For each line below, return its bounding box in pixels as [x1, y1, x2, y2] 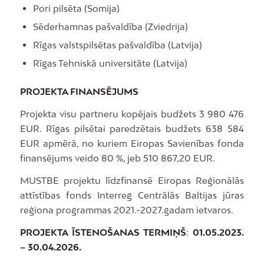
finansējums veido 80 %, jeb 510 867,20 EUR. [19, 153, 215, 164]
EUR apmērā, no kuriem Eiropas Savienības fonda [19, 138, 245, 149]
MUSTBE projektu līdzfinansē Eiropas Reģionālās [19, 174, 245, 186]
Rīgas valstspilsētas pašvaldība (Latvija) [32, 39, 202, 51]
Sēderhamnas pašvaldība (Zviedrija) [32, 21, 188, 32]
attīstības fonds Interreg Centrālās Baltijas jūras [19, 189, 245, 200]
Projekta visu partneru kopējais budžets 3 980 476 [19, 108, 245, 120]
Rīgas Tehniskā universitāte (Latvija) [32, 58, 187, 69]
